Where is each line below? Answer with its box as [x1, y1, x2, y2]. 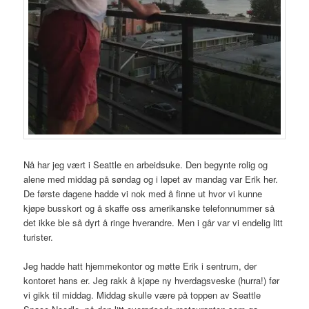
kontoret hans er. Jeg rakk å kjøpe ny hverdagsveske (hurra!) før [23, 274, 280, 288]
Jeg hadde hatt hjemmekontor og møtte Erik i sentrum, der [23, 259, 257, 273]
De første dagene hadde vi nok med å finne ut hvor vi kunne [23, 187, 263, 201]
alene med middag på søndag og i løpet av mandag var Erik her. [23, 172, 279, 186]
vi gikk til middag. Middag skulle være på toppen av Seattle [23, 288, 261, 302]
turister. [23, 230, 54, 244]
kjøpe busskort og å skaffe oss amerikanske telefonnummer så [23, 201, 275, 215]
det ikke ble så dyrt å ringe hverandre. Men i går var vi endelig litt [23, 216, 283, 230]
